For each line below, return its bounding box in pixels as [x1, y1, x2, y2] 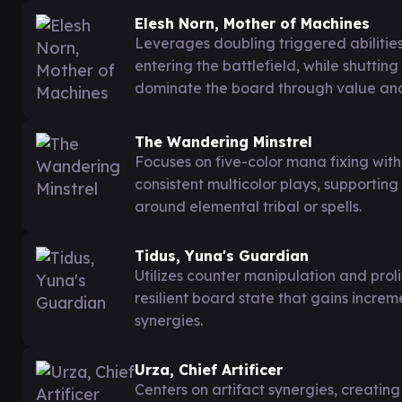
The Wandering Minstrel [135, 132, 312, 151]
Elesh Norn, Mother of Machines [135, 13, 370, 32]
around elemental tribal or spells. [135, 197, 362, 215]
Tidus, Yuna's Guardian [135, 246, 309, 265]
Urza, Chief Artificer [135, 360, 283, 379]
